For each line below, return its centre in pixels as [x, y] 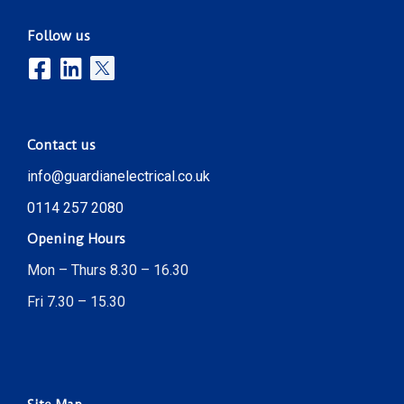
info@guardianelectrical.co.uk [119, 176]
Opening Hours [76, 239]
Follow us [59, 36]
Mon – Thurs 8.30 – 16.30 [108, 270]
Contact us [61, 145]
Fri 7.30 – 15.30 [76, 301]
